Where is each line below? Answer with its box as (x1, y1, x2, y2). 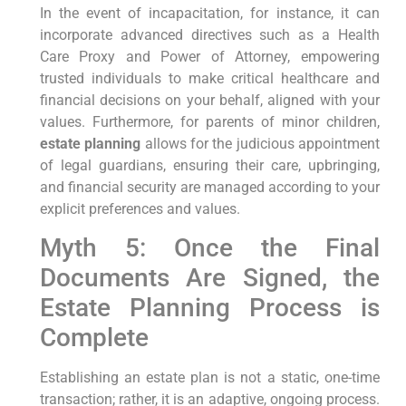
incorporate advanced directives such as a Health (39, 25, 380, 43)
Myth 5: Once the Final (39, 233, 380, 264)
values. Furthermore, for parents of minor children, (39, 112, 380, 130)
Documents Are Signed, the (39, 263, 380, 294)
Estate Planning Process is (39, 293, 380, 324)
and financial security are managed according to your (39, 178, 380, 196)
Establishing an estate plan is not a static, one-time (39, 369, 380, 387)
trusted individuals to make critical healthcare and (39, 69, 380, 87)
